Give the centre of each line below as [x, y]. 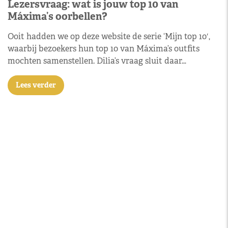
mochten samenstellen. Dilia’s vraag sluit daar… [97, 61]
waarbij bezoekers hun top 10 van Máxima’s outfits [104, 48]
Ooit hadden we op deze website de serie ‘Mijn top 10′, [109, 36]
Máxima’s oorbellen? [58, 16]
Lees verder [36, 85]
